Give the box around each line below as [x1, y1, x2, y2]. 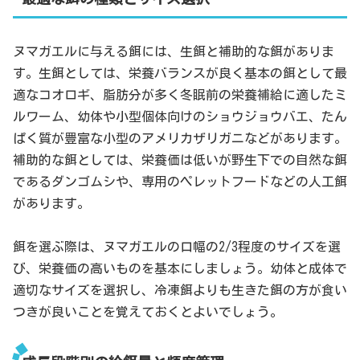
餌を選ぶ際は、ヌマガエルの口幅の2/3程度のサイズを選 [13, 239, 341, 253]
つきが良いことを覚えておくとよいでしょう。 [13, 305, 283, 318]
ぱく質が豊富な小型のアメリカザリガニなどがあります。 [13, 131, 347, 145]
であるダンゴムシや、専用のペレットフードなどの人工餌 [13, 174, 347, 188]
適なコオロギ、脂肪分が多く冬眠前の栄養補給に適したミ [13, 88, 347, 101]
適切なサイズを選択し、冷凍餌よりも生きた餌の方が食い [13, 283, 347, 297]
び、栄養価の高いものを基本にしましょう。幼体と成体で [13, 261, 347, 275]
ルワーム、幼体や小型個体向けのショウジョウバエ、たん [13, 109, 347, 123]
